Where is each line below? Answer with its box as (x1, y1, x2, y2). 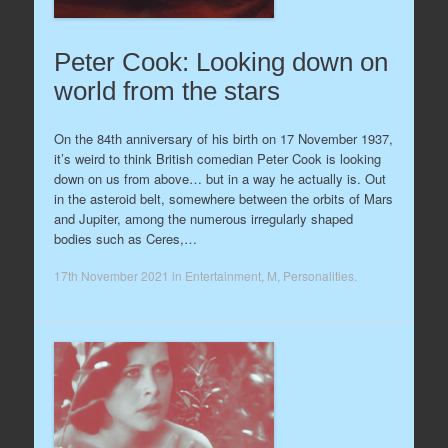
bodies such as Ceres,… (53, 228, 197, 248)
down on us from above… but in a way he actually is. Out (53, 168, 386, 188)
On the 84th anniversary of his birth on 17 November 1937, (53, 128, 393, 148)
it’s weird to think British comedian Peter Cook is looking (53, 148, 381, 168)
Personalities (282, 267, 354, 284)
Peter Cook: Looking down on (53, 47, 388, 77)
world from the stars (53, 76, 280, 106)
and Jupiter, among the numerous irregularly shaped (53, 208, 353, 228)
